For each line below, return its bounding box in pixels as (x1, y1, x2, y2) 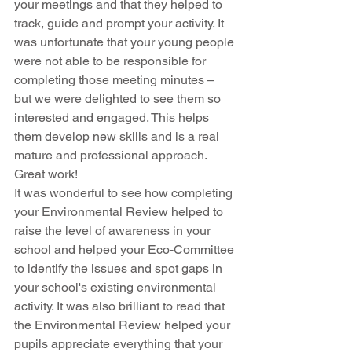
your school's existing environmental (14, 279, 219, 295)
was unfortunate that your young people (14, 34, 237, 49)
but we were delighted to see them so (14, 90, 224, 106)
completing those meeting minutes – (14, 71, 218, 87)
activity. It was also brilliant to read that (14, 298, 228, 313)
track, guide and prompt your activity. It (14, 15, 227, 31)
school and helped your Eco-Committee (14, 241, 237, 257)
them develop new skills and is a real (14, 128, 222, 144)
